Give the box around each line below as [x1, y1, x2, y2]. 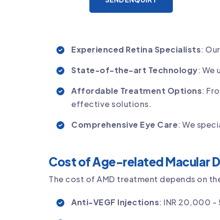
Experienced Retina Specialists [71, 44, 201, 55]
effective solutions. [71, 98, 151, 109]
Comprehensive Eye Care [71, 119, 178, 130]
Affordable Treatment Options [71, 85, 202, 96]
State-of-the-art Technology [71, 64, 198, 75]
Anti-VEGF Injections [71, 196, 159, 207]
